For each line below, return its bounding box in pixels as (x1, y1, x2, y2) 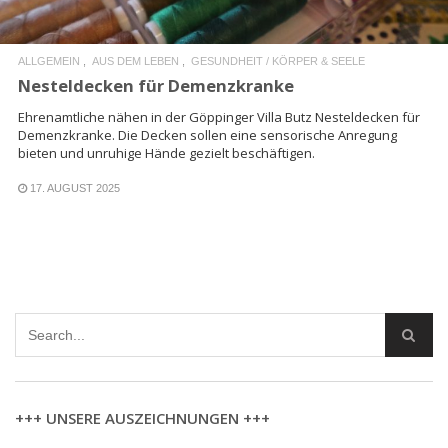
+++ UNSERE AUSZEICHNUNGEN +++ (15, 407, 270, 428)
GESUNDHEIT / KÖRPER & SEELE (191, 54, 365, 67)
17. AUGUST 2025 (30, 181, 120, 194)
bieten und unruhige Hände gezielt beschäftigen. (18, 143, 315, 162)
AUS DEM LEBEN (92, 54, 179, 67)
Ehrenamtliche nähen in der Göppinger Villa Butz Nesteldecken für (18, 107, 420, 126)
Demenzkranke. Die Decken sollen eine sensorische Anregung (18, 125, 397, 144)
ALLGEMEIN (18, 54, 80, 67)
